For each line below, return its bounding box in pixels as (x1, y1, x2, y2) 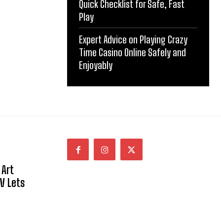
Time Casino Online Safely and (79, 46, 186, 58)
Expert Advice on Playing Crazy (79, 33, 187, 45)
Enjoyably (79, 59, 112, 71)
